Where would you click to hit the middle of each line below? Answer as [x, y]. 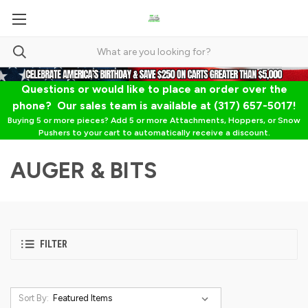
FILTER [54, 244]
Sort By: [33, 298]
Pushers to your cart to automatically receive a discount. [154, 132]
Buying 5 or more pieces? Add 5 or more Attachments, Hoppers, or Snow [154, 120]
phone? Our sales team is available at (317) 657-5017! [154, 105]
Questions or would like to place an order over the [154, 89]
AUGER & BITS [84, 170]
